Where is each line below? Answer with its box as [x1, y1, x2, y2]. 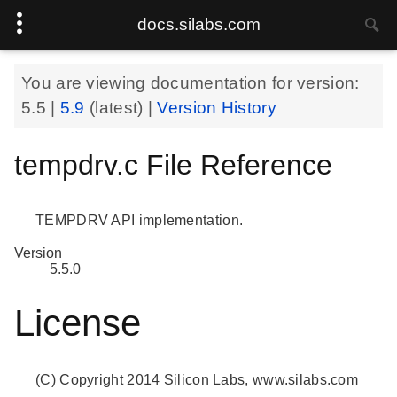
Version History [157, 98, 276, 117]
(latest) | [90, 98, 158, 117]
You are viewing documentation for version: [21, 74, 360, 92]
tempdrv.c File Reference [14, 149, 332, 181]
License [14, 302, 141, 345]
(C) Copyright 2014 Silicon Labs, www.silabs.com [35, 372, 359, 388]
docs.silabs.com [136, 15, 261, 34]
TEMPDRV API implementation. [35, 213, 244, 228]
